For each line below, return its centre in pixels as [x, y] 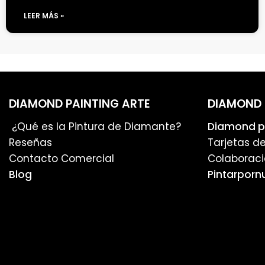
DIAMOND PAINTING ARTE [80, 104]
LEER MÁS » [44, 16]
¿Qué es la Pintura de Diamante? [95, 126]
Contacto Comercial [62, 158]
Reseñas [30, 142]
